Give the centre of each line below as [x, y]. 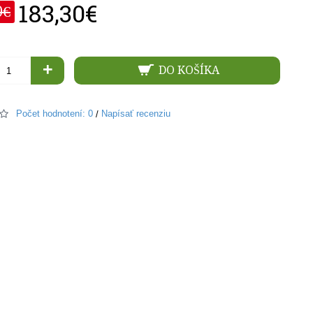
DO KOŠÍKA [189, 70]
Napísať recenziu [136, 114]
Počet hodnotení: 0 [54, 114]
